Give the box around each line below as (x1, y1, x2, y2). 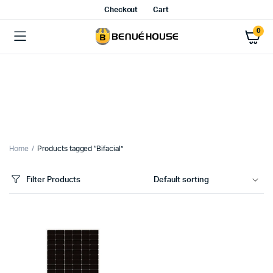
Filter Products (26, 175, 80, 184)
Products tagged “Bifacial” (37, 145, 124, 152)
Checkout (104, 6, 138, 13)
